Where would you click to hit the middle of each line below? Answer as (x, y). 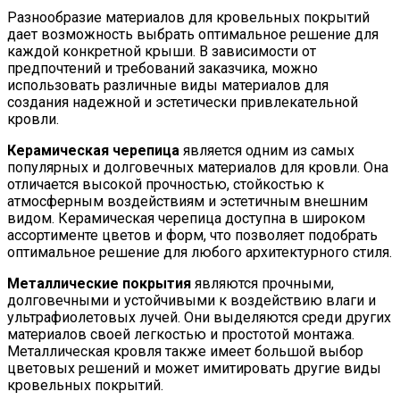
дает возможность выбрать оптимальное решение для (193, 35)
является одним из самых (267, 151)
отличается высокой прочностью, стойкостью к (166, 185)
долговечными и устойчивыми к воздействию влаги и (192, 301)
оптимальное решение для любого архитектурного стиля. (200, 253)
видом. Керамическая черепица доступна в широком (186, 219)
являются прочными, (262, 284)
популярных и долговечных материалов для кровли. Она (198, 168)
